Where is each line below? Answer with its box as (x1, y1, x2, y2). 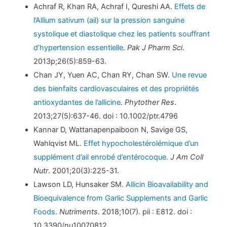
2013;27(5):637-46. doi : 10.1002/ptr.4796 (33, 111, 178, 121)
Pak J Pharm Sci (127, 43, 183, 53)
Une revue (172, 70, 207, 80)
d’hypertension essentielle (33, 43, 124, 53)
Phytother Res (125, 98, 175, 107)
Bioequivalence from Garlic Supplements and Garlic (33, 194, 208, 203)
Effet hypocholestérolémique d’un (84, 139, 199, 148)
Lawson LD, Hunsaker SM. (33, 180, 126, 190)
